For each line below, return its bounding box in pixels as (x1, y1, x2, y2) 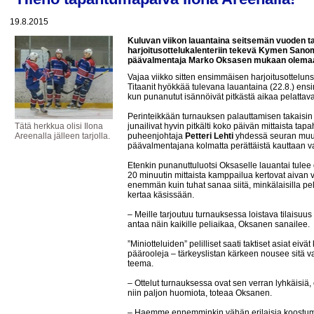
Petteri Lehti (185, 131, 233, 141)
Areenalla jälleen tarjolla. (15, 131, 110, 141)
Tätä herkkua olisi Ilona (15, 121, 103, 131)
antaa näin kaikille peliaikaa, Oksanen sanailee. (128, 219, 310, 229)
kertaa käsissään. (128, 190, 194, 200)
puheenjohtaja (128, 131, 185, 141)
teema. (128, 259, 153, 268)
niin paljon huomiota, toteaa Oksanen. (128, 288, 272, 298)
